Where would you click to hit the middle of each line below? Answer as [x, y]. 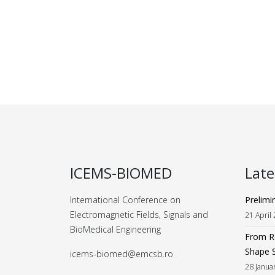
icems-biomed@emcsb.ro [122, 254]
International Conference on [125, 200]
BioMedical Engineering [115, 229]
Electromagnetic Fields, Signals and [139, 215]
